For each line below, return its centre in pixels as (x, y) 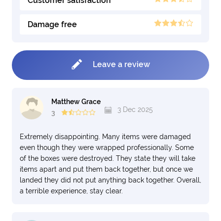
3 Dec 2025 (134, 110)
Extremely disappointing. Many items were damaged (105, 137)
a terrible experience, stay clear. (71, 191)
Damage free (52, 24)
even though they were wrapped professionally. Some (107, 147)
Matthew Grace (76, 102)
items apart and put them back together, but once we (106, 169)
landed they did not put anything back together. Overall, (110, 180)
